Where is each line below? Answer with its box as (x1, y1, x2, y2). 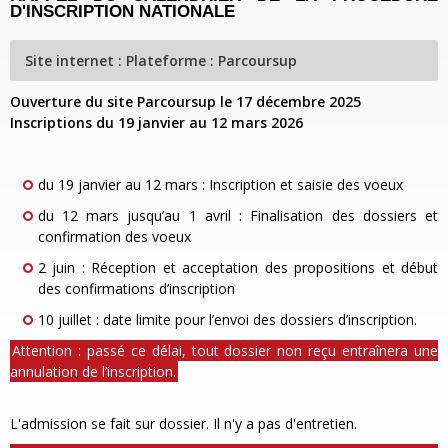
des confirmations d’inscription (37, 279, 235, 298)
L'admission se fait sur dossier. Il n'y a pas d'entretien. (10, 414, 357, 433)
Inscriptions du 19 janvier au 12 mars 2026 (10, 113, 303, 132)
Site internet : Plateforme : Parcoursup (25, 51, 297, 70)
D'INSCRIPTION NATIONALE (10, 2, 235, 21)
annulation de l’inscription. (10, 362, 176, 381)
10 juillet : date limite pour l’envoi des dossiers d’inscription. (37, 310, 417, 329)
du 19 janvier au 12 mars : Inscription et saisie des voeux (37, 175, 403, 194)
